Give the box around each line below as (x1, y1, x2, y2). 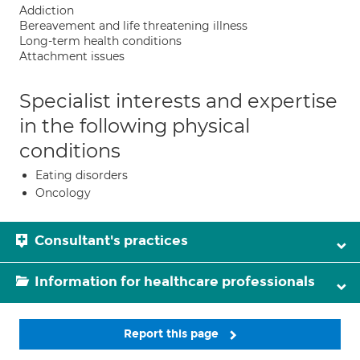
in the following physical (19, 114, 250, 137)
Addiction (19, 3, 74, 18)
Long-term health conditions (19, 34, 182, 48)
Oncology (35, 186, 91, 200)
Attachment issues (19, 49, 125, 63)
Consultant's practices (35, 232, 188, 249)
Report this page (124, 327, 222, 341)
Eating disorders (35, 168, 128, 182)
